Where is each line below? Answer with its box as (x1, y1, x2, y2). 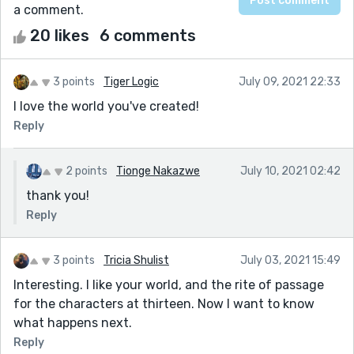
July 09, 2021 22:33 (239, 74, 341, 88)
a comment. (13, 2, 84, 17)
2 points (66, 164, 107, 178)
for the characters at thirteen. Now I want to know (13, 296, 314, 311)
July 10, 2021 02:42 (240, 164, 341, 178)
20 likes (26, 25, 93, 45)
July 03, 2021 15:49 (240, 253, 341, 267)
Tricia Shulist (104, 253, 169, 267)
